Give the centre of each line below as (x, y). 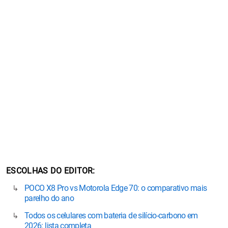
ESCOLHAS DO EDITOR (50, 170)
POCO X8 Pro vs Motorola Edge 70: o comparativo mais (116, 188)
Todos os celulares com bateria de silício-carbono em (111, 215)
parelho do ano (49, 198)
